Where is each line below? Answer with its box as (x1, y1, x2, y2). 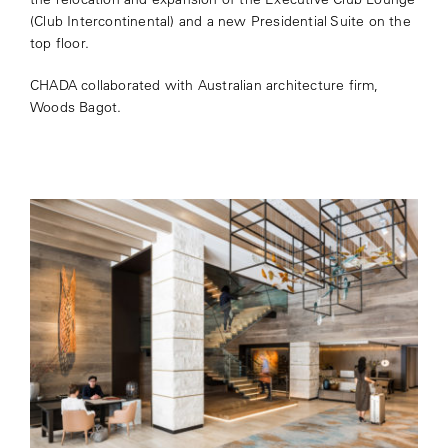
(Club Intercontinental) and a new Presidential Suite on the (29, 12, 411, 31)
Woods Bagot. (29, 98, 122, 117)
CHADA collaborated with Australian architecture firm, (29, 76, 379, 95)
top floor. (29, 34, 89, 53)
